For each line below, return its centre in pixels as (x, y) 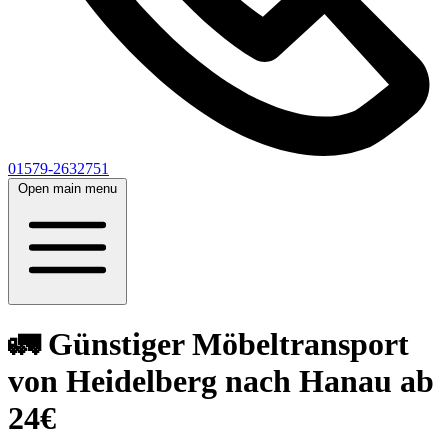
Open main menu (67, 188)
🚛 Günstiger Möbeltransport (208, 344)
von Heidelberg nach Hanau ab (221, 381)
